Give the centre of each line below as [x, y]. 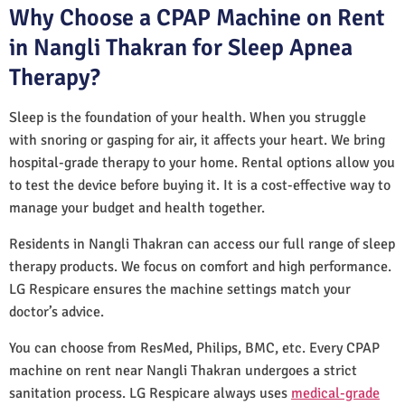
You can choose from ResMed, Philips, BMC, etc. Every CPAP [194, 348]
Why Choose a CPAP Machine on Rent [197, 18]
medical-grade [335, 393]
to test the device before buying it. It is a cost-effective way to [200, 185]
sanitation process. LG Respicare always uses [150, 393]
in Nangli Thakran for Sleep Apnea [181, 47]
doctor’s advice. [57, 311]
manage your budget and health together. [137, 207]
